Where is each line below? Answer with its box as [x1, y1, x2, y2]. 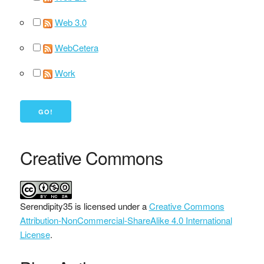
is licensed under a [72, 200, 149, 213]
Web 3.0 [54, 16, 87, 29]
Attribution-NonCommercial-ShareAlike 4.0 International [19, 214, 232, 227]
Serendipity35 [19, 200, 72, 213]
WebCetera [54, 41, 98, 54]
